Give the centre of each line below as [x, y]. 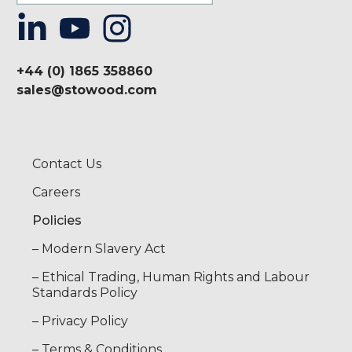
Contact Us [67, 164]
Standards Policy [85, 293]
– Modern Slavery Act [99, 249]
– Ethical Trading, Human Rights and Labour [171, 277]
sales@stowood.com [87, 90]
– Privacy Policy [81, 321]
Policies [57, 221]
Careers [57, 192]
